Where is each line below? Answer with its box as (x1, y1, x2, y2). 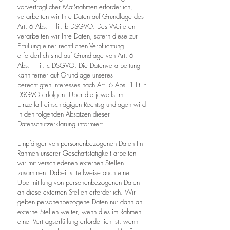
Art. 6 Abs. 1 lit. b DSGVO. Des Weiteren (17, 22, 135, 31)
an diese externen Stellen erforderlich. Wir (17, 187, 136, 197)
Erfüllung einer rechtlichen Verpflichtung (17, 41, 124, 50)
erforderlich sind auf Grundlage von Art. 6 (17, 51, 133, 60)
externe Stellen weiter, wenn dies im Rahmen (17, 207, 141, 216)
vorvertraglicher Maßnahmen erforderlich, (17, 2, 132, 11)
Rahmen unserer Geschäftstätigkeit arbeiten (17, 148, 136, 158)
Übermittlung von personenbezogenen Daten (17, 178, 140, 187)
